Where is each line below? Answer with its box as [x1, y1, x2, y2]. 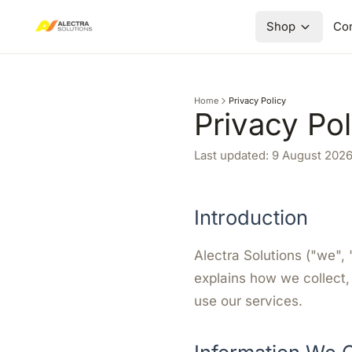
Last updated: [194, 148, 272, 163]
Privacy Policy [228, 95, 286, 106]
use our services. [194, 292, 302, 309]
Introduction [194, 204, 308, 229]
